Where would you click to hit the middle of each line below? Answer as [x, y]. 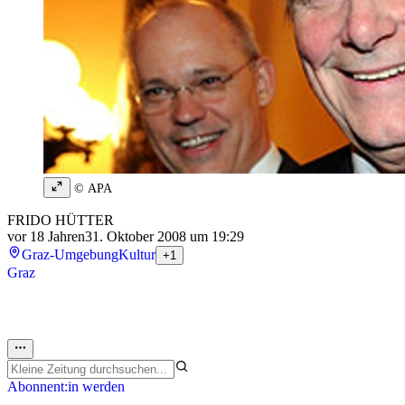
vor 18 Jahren [46, 237]
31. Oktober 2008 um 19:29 [165, 237]
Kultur [137, 255]
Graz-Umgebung [70, 255]
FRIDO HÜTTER [61, 221]
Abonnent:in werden [66, 387]
